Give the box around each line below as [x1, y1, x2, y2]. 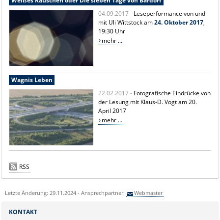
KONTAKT [8, 207, 37, 216]
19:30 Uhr [98, 27, 126, 35]
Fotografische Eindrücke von [134, 88, 211, 97]
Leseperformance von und [134, 9, 206, 18]
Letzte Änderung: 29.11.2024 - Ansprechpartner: [4, 189, 126, 196]
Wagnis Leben [11, 75, 53, 84]
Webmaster [134, 189, 163, 196]
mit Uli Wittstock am [98, 18, 155, 27]
